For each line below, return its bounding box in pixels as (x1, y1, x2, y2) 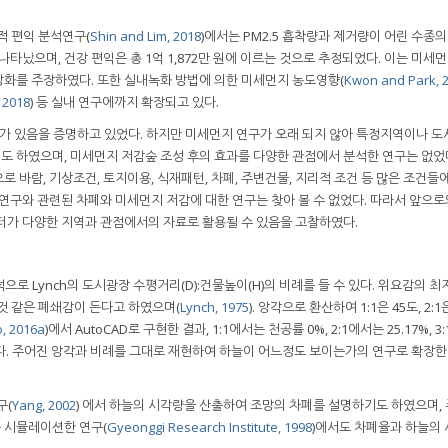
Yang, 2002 (12, 396, 76, 415)
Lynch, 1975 (180, 298, 249, 317)
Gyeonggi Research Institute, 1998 (107, 418, 312, 437)
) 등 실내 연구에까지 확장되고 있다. (30, 92, 219, 111)
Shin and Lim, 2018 (90, 26, 201, 45)
